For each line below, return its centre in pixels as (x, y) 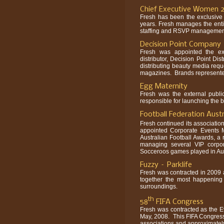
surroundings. (159, 186)
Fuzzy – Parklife (166, 165)
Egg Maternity (164, 86)
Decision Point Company (180, 44)
